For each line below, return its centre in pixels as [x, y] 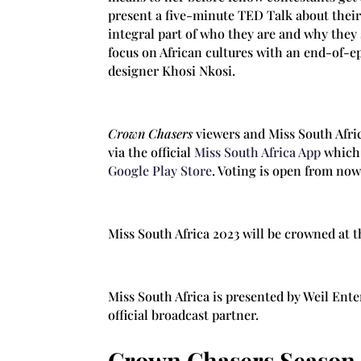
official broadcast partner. [184, 314]
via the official [151, 151]
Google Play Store [160, 170]
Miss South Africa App [258, 151]
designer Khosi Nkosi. [172, 70]
